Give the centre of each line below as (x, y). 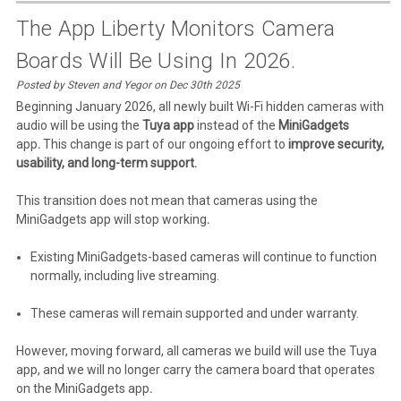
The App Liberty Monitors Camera (175, 29)
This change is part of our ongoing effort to (164, 145)
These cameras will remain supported (137, 314)
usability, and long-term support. (106, 163)
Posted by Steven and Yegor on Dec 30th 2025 (128, 85)
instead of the (236, 126)
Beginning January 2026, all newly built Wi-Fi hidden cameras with (200, 107)
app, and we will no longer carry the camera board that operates (195, 370)
